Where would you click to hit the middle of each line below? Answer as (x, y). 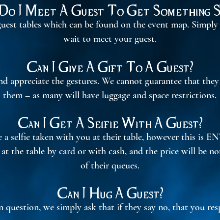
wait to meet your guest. (110, 39)
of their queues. (110, 165)
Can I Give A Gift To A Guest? (110, 67)
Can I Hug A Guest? (110, 193)
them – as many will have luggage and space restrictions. (110, 95)
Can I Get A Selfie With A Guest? (110, 123)
